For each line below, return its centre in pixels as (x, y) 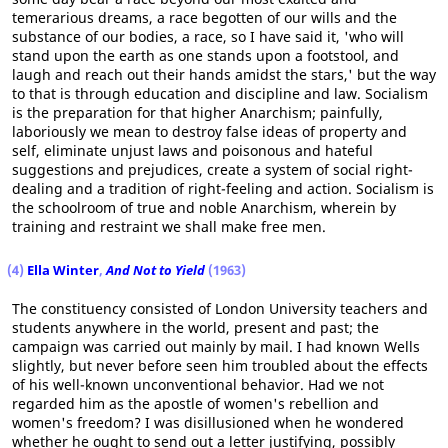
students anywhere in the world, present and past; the (195, 327)
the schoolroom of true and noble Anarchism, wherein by (204, 207)
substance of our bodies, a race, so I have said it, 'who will (208, 36)
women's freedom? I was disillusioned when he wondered (208, 422)
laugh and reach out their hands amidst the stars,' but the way (224, 74)
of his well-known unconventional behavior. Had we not (198, 384)
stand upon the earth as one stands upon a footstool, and (205, 55)
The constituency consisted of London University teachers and (220, 308)
